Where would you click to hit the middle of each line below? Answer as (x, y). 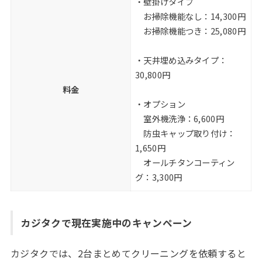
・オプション (160, 104)
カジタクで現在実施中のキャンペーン (106, 223)
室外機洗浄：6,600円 (180, 118)
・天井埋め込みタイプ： (181, 60)
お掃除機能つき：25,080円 (190, 30)
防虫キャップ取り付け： (185, 133)
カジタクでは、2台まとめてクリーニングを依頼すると (128, 254)
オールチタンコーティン (185, 162)
